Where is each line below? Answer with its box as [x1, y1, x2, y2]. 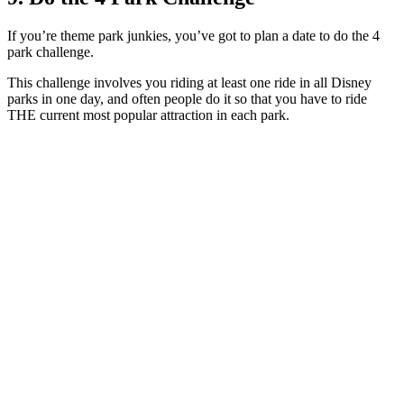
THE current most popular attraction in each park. [7, 106, 289, 123]
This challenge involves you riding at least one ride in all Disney [7, 74, 372, 90]
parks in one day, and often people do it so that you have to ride [7, 90, 367, 106]
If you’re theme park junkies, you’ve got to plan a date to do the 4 [7, 27, 380, 43]
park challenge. [7, 43, 94, 60]
